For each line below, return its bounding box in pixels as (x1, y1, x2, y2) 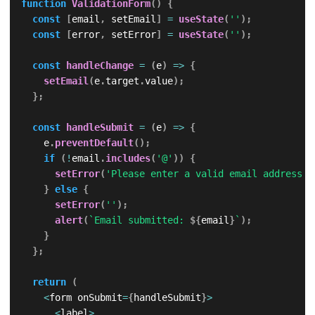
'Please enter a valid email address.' (105, 168, 314, 180)
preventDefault (54, 137, 134, 149)
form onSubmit (49, 292, 122, 304)
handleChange (65, 60, 134, 72)
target (105, 75, 139, 87)
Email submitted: (94, 214, 190, 226)
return (32, 276, 66, 288)
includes (105, 153, 150, 165)
